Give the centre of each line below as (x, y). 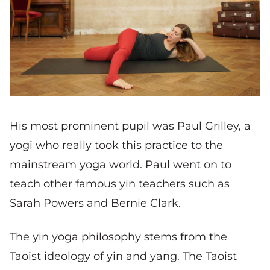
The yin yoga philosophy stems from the (118, 237)
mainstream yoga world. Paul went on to (121, 164)
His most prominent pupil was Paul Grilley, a (130, 126)
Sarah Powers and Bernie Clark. (95, 203)
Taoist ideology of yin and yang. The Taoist (123, 256)
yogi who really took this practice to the (116, 145)
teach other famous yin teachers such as (120, 184)
